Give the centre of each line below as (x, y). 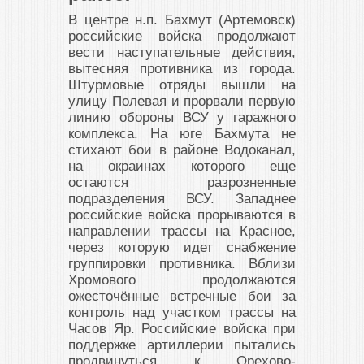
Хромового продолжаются (182, 280)
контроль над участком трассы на (182, 313)
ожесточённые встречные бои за (182, 297)
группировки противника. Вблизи (182, 264)
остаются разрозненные (182, 183)
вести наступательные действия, (182, 53)
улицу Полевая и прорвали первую (182, 102)
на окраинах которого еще (182, 167)
